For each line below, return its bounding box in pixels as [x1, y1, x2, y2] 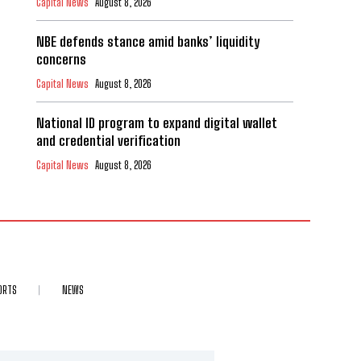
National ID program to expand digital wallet [35, 114, 277, 132]
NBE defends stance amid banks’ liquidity [35, 33, 259, 51]
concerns [35, 51, 86, 68]
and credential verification [35, 132, 180, 150]
